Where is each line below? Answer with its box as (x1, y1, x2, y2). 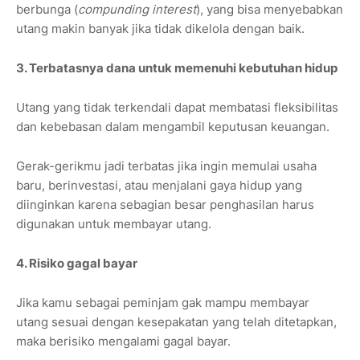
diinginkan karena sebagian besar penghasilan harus (16, 197, 314, 213)
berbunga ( (16, 2, 78, 18)
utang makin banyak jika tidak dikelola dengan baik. (16, 21, 305, 37)
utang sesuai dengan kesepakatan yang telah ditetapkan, (16, 314, 337, 330)
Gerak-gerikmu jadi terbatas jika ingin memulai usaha (16, 158, 317, 174)
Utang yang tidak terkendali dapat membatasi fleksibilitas (16, 100, 338, 116)
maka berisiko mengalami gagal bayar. (16, 333, 231, 350)
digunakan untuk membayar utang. (16, 216, 211, 232)
